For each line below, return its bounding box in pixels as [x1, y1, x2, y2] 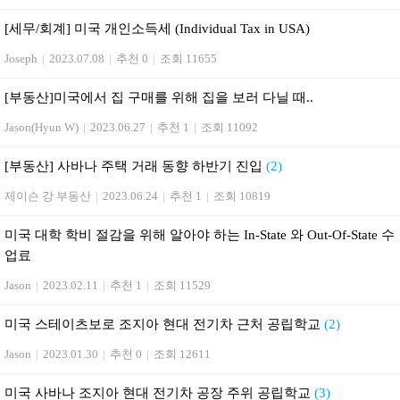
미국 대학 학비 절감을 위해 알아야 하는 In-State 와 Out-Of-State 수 [4, 227, 395, 242]
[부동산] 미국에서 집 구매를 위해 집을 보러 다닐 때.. [4, 89, 313, 104]
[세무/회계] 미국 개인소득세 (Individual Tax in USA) [4, 21, 310, 36]
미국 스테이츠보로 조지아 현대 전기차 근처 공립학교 [4, 316, 324, 331]
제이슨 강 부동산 [4, 188, 91, 203]
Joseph [4, 51, 37, 65]
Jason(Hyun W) [4, 120, 79, 134]
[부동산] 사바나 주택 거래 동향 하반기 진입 [4, 158, 266, 173]
